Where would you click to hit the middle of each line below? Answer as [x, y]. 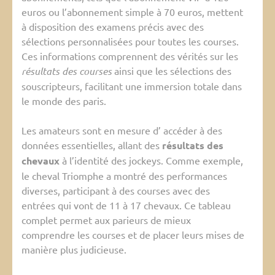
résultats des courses [67, 71]
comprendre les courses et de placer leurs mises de [133, 235]
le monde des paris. [64, 101]
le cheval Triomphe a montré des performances [124, 176]
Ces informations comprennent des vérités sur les [130, 56]
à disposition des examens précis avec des [113, 27]
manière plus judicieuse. [74, 250]
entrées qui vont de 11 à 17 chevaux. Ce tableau [126, 205]
